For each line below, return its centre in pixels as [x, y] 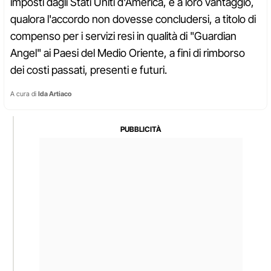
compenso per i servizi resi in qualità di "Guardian [123, 36]
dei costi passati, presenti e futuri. [89, 70]
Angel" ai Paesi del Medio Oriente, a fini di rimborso [128, 53]
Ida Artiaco [55, 94]
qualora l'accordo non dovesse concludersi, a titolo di [133, 19]
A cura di [24, 94]
